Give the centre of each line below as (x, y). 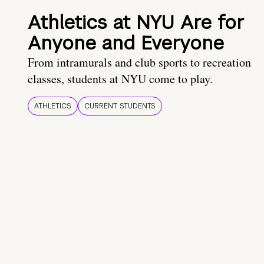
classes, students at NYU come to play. (120, 79)
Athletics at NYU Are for (136, 22)
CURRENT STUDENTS (120, 106)
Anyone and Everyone (126, 43)
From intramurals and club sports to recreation (139, 62)
